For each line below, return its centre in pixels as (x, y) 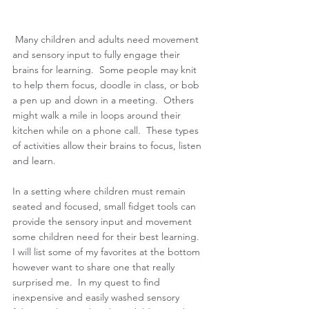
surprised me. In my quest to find (88, 282)
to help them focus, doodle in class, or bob (107, 84)
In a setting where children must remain (100, 191)
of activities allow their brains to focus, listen (108, 145)
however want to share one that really (95, 267)
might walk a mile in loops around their (98, 115)
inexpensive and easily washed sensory (97, 297)
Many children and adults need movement (108, 39)
